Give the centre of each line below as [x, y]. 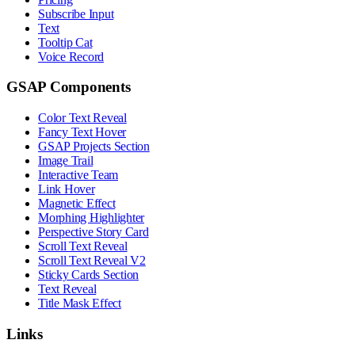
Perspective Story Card [94, 231]
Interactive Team [78, 174]
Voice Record [71, 56]
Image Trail [66, 160]
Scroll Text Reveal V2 [92, 260]
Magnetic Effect [77, 203]
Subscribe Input [76, 13]
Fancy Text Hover [82, 132]
